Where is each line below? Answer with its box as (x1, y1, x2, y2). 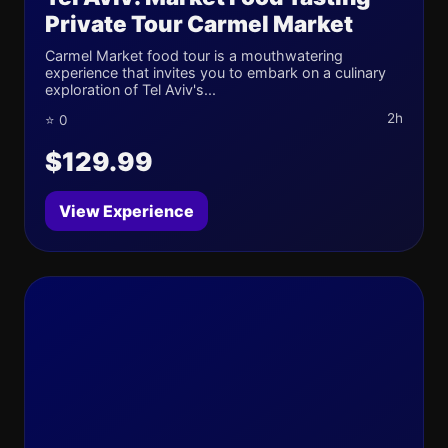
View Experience (59, 201, 194, 221)
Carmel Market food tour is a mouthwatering (45, 47, 343, 64)
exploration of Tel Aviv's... (45, 81, 216, 98)
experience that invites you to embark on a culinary (45, 64, 386, 81)
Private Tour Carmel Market (45, 10, 353, 37)
